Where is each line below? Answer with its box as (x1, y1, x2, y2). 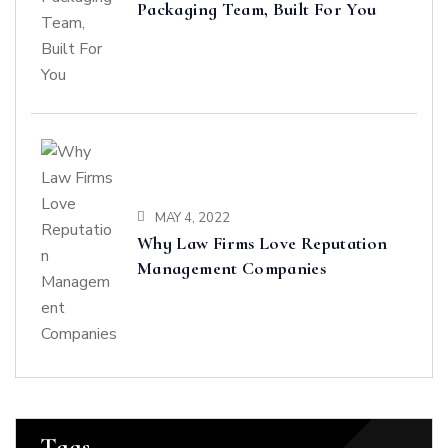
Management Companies (137, 257, 327, 279)
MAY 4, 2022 (155, 209, 230, 227)
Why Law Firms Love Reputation (137, 232, 388, 254)
